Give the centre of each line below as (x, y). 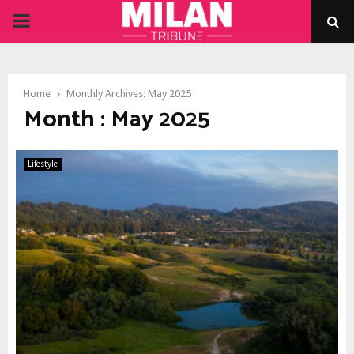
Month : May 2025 (117, 120)
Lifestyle (43, 164)
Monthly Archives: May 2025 (129, 94)
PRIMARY (51, 21)
